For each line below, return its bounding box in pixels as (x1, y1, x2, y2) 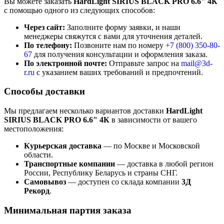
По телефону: (24, 40, 72, 49)
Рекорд (24, 186, 49, 195)
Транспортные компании (24, 159, 115, 168)
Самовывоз (24, 177, 66, 186)
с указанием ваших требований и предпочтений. (34, 67, 203, 76)
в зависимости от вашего (109, 115, 197, 124)
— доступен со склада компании (66, 177, 181, 186)
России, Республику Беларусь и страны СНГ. (24, 168, 177, 177)
